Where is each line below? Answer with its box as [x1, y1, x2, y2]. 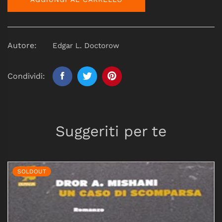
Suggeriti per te [55, 122, 166, 140]
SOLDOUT [17, 167, 46, 175]
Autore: [7, 40, 37, 50]
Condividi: [7, 71, 45, 81]
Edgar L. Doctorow [53, 41, 119, 50]
